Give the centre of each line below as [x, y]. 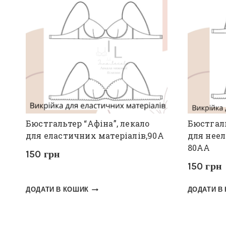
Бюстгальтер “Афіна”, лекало [88, 123]
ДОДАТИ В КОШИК [57, 190]
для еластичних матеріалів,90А [95, 135]
